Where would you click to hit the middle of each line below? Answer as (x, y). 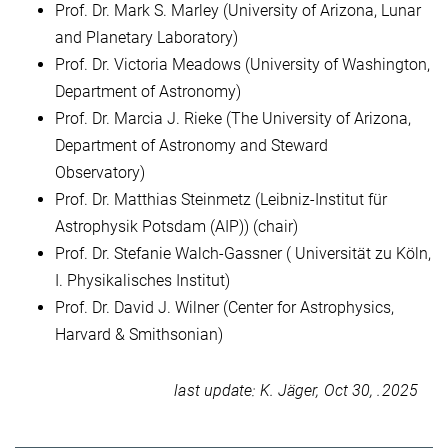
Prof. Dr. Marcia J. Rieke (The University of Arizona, (233, 118)
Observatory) (100, 172)
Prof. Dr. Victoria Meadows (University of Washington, (242, 64)
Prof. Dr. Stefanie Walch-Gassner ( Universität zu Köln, (243, 253)
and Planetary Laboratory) (146, 37)
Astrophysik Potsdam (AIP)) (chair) (176, 226)
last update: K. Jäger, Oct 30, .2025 (296, 391)
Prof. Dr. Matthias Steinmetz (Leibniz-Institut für (221, 199)
